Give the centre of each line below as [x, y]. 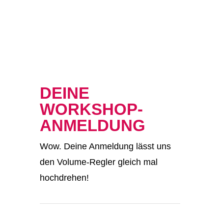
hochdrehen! [64, 178]
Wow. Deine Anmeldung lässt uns [105, 147]
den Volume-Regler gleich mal [98, 162]
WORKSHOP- [91, 110]
